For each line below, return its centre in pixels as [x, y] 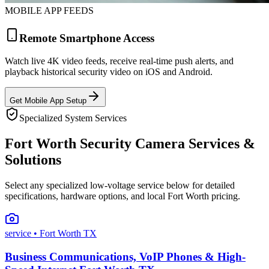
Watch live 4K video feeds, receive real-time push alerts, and [119, 61]
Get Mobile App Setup [48, 101]
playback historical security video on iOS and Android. [109, 72]
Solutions [33, 160]
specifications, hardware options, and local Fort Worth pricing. [122, 196]
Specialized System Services [73, 118]
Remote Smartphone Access [87, 38]
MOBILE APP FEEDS [49, 10]
